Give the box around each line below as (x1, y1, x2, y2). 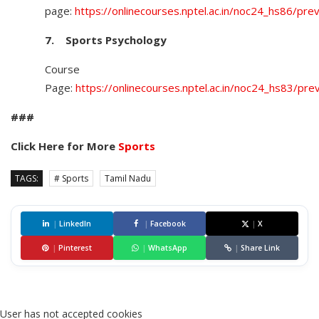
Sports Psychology (66, 33, 167, 47)
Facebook (150, 219, 186, 229)
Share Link (241, 243, 280, 253)
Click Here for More (11, 139, 118, 153)
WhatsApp (148, 243, 187, 253)
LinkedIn (59, 219, 91, 229)
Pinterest (58, 243, 92, 253)
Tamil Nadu (105, 172, 151, 184)
